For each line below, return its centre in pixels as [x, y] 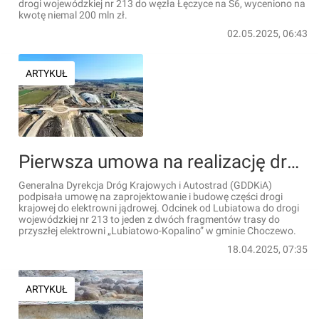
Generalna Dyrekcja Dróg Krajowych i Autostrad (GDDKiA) [145, 185]
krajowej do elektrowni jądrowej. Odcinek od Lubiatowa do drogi [159, 208]
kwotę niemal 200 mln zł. [73, 15]
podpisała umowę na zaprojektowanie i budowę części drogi [151, 197]
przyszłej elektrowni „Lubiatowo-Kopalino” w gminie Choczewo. [157, 231]
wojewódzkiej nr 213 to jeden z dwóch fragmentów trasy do [149, 219]
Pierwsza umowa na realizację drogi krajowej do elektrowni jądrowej [293, 162]
